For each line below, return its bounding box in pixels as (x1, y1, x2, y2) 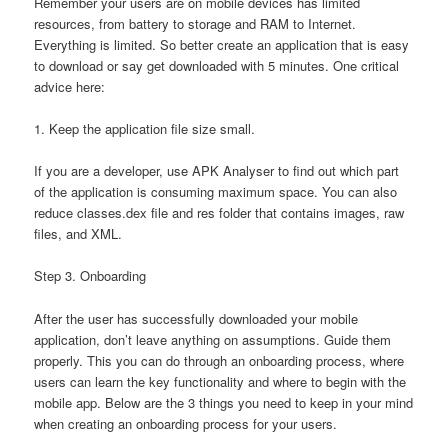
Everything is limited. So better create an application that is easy (34, 35, 410, 55)
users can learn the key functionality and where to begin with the (34, 371, 407, 391)
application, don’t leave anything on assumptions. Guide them (34, 329, 392, 349)
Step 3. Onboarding (34, 266, 147, 286)
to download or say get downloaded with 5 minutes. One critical (34, 56, 400, 76)
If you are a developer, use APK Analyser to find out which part (34, 161, 400, 181)
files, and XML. (34, 224, 123, 244)
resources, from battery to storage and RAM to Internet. (34, 14, 357, 34)
